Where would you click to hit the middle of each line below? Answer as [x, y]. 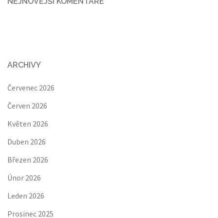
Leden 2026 [26, 196]
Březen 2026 [28, 160]
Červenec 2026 [31, 88]
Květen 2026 [28, 124]
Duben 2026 [27, 142]
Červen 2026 [27, 106]
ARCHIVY [24, 65]
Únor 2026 [24, 178]
